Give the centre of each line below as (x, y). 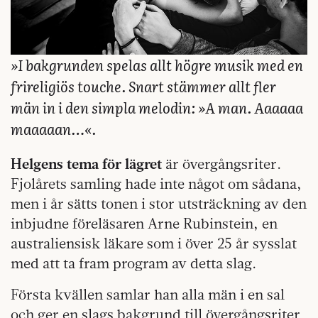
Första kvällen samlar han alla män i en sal (148, 294)
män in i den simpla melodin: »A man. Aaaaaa (157, 107)
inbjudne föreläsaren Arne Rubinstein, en (144, 223)
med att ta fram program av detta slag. (133, 263)
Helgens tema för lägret (86, 163)
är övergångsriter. (221, 163)
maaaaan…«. (53, 128)
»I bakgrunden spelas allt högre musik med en (157, 64)
